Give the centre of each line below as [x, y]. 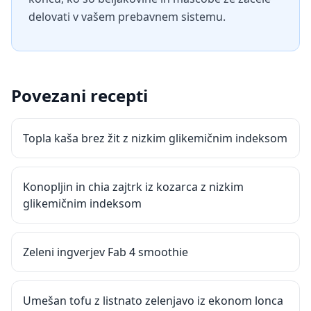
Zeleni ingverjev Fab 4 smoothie [106, 252]
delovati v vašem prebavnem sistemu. [127, 17]
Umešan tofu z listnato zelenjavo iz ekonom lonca [153, 301]
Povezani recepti [79, 95]
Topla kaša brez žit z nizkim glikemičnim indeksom [155, 138]
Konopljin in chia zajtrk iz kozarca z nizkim [133, 187]
